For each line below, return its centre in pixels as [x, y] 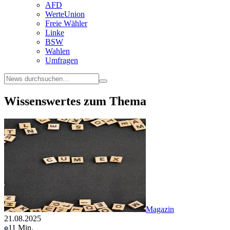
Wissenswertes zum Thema [75, 101]
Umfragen [62, 60]
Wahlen [57, 51]
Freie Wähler [66, 23]
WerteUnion [65, 14]
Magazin [160, 209]
